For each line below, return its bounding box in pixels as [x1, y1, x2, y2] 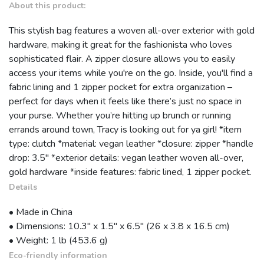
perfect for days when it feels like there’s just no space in [9, 95, 242, 108]
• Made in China [9, 206, 72, 219]
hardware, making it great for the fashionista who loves [9, 38, 232, 52]
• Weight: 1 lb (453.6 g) [9, 234, 108, 247]
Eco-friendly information [9, 250, 107, 262]
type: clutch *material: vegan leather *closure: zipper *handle [9, 137, 253, 151]
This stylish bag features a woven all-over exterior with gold [9, 24, 255, 38]
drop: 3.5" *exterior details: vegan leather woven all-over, [9, 151, 243, 165]
